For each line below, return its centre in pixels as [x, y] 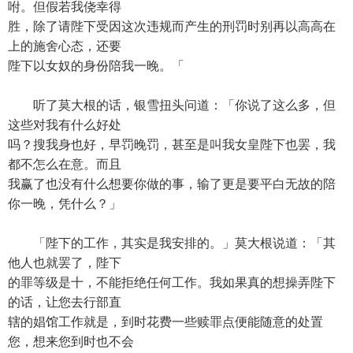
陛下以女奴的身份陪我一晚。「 [96, 66]
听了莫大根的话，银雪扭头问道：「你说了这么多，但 [172, 105]
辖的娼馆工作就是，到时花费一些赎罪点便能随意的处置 [165, 322]
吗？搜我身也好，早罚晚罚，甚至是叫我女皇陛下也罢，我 [172, 145]
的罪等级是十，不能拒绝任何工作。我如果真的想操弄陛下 [172, 282]
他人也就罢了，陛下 [65, 263]
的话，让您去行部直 [65, 302]
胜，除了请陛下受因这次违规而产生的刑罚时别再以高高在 [172, 26]
